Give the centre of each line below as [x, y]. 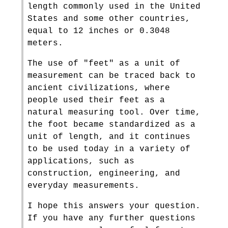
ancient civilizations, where [99, 88]
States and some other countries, [109, 19]
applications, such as [81, 161]
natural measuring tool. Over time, [114, 112]
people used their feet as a [96, 100]
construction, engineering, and [104, 174]
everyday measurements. [83, 186]
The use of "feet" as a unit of [104, 64]
